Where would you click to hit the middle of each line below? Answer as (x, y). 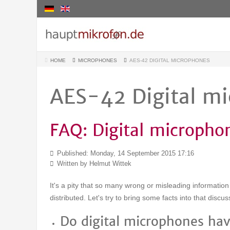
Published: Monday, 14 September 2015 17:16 (124, 153)
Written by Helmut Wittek (93, 164)
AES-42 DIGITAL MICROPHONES (170, 60)
